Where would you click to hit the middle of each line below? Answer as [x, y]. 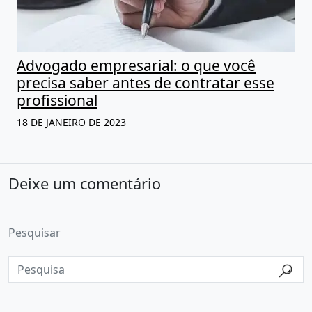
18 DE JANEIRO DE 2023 [71, 123]
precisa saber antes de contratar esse [146, 83]
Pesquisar [34, 233]
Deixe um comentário [85, 184]
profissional [57, 101]
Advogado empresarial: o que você [136, 66]
